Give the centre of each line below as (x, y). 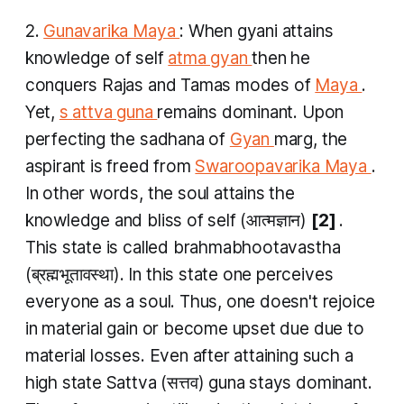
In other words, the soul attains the (160, 194)
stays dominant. (311, 383)
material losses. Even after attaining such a (189, 356)
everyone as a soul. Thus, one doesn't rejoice (200, 302)
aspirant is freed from (110, 167)
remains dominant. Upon (251, 113)
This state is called (99, 248)
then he (281, 59)
